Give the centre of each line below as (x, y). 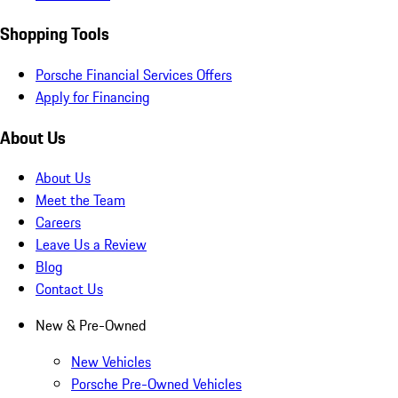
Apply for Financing (93, 96)
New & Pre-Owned (91, 326)
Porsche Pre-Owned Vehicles (156, 384)
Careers (58, 223)
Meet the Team (80, 200)
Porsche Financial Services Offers (134, 74)
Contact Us (69, 289)
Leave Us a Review (91, 245)
